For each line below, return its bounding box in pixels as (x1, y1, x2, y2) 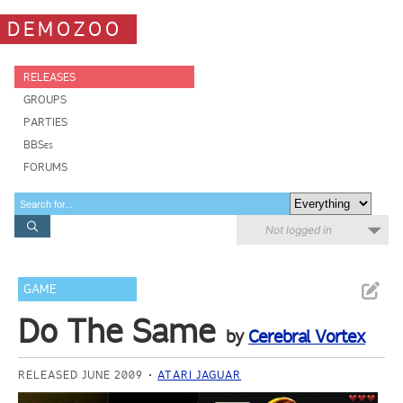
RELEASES (23, 70, 76, 84)
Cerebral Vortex (248, 326, 366, 347)
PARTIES (23, 115, 67, 129)
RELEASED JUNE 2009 (18, 368, 144, 381)
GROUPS (23, 93, 67, 106)
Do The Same (18, 311, 217, 351)
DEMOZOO (7, 16, 122, 41)
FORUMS (23, 160, 67, 174)
